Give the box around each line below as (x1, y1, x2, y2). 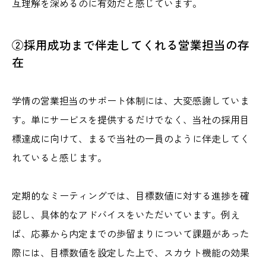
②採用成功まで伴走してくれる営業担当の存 (12, 36, 249, 54)
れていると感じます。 (12, 150, 107, 165)
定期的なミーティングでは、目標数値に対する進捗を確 (12, 188, 249, 203)
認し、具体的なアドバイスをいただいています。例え (12, 207, 240, 222)
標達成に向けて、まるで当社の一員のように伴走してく (12, 131, 249, 146)
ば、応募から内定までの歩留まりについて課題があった (12, 226, 249, 241)
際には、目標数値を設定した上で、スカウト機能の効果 (12, 245, 249, 260)
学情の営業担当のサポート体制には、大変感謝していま (12, 93, 249, 108)
